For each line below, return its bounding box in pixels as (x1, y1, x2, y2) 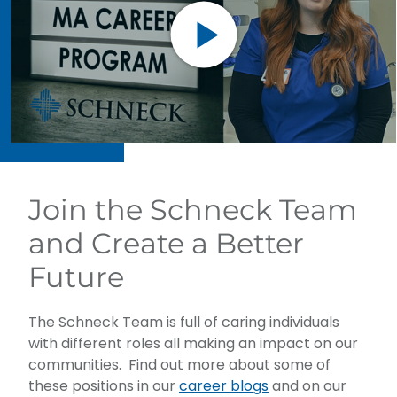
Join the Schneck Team (28, 192, 357, 228)
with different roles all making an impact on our (28, 333, 358, 354)
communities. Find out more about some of (28, 354, 331, 376)
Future (28, 260, 124, 295)
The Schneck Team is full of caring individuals (28, 312, 339, 333)
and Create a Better (28, 226, 304, 261)
